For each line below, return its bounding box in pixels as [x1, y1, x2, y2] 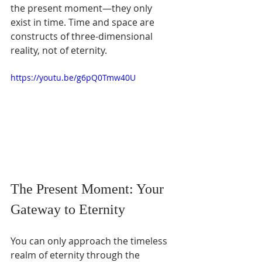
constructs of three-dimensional [11, 29, 155, 43]
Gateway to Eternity [11, 201, 125, 217]
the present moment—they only [11, 1, 154, 15]
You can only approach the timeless [11, 234, 170, 247]
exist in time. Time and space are [11, 15, 157, 29]
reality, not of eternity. [11, 43, 107, 57]
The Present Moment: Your [11, 181, 167, 196]
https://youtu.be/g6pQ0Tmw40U [11, 71, 136, 83]
